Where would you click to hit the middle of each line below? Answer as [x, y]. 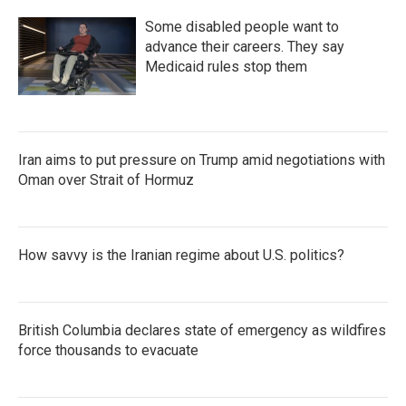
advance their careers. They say [245, 46]
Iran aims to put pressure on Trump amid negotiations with [202, 159]
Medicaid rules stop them [226, 66]
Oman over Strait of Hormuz [106, 179]
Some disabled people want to [242, 26]
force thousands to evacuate [108, 350]
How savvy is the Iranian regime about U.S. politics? [181, 255]
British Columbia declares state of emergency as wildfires [202, 330]
